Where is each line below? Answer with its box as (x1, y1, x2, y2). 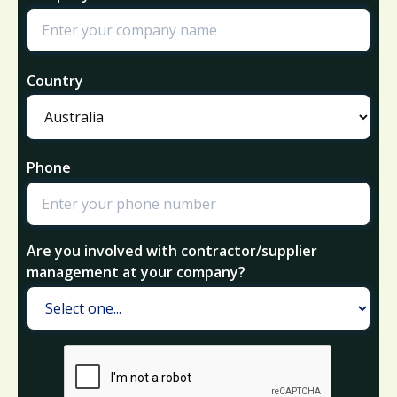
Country (27, 70, 83, 90)
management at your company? (27, 261, 245, 282)
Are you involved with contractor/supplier (27, 240, 317, 261)
